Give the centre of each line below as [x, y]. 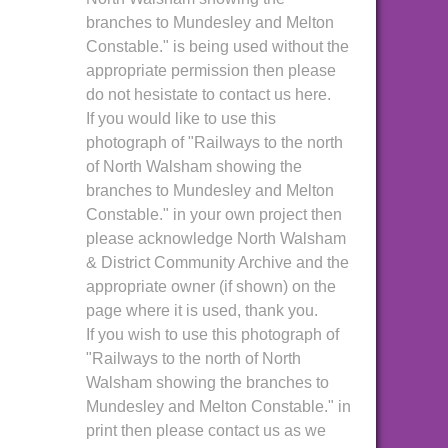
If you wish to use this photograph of [212, 334]
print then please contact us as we [206, 430]
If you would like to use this [181, 118]
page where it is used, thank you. [202, 310]
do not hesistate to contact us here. [208, 94]
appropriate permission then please [211, 70]
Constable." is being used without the [217, 46]
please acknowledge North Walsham [216, 238]
